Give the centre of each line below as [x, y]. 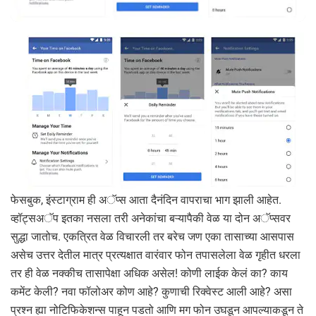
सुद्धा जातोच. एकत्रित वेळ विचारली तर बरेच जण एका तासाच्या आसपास [152, 236]
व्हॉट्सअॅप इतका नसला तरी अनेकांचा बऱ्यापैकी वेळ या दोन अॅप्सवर [151, 218]
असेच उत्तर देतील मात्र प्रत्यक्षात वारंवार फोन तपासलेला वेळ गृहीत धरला [156, 255]
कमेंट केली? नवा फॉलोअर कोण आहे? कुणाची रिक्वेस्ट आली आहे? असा [151, 291]
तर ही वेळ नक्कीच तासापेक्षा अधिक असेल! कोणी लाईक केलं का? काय [149, 273]
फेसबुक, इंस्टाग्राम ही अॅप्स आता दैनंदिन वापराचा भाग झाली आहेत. [146, 200]
